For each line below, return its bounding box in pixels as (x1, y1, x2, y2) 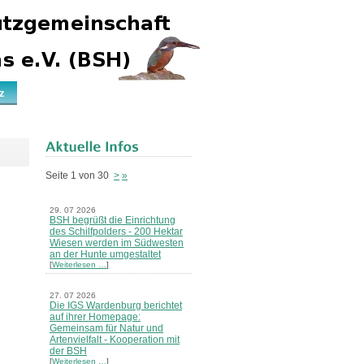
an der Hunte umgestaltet (50, 248, 161, 260)
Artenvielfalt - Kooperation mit (50, 333, 180, 345)
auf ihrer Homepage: (50, 310, 141, 323)
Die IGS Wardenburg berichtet (50, 299, 182, 311)
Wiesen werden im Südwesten (50, 236, 184, 249)
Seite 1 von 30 (45, 169, 114, 181)
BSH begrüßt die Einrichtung (50, 214, 175, 226)
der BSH (50, 344, 87, 357)
